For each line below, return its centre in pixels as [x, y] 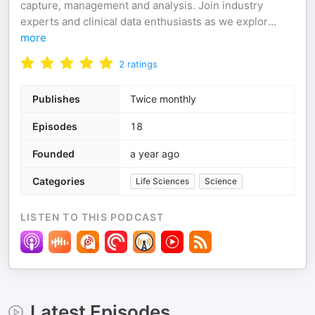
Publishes [56, 99]
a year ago [155, 154]
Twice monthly [163, 99]
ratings [142, 64]
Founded [53, 154]
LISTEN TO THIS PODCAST [92, 217]
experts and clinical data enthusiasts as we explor [144, 21]
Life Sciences [162, 181]
